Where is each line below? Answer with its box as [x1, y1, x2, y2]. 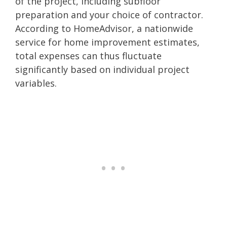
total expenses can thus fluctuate [15, 49, 162, 62]
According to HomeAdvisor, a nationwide [15, 22, 193, 34]
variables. [15, 77, 57, 89]
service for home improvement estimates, [15, 35, 200, 48]
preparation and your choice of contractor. [15, 8, 203, 21]
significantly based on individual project [15, 63, 190, 75]
